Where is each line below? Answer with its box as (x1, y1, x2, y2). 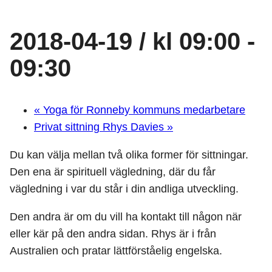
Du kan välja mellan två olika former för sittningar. (10, 149, 248, 161)
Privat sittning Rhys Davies (34, 121, 167, 134)
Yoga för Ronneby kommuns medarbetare (40, 104, 245, 117)
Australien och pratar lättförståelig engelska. (10, 245, 222, 257)
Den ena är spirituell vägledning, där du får (10, 166, 216, 178)
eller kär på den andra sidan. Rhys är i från (10, 228, 216, 240)
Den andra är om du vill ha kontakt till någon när (10, 211, 242, 223)
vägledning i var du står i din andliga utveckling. (10, 183, 239, 195)
